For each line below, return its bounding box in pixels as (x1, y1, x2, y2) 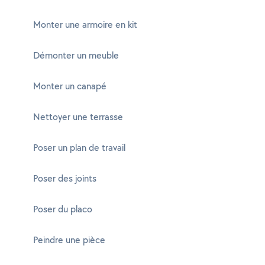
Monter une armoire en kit (33, 18, 137, 31)
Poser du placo (33, 203, 92, 215)
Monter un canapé (33, 80, 106, 92)
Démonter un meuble (33, 49, 119, 62)
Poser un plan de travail (33, 141, 125, 154)
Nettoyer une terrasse (33, 111, 123, 123)
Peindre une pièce (33, 234, 105, 246)
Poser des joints (33, 172, 96, 185)
